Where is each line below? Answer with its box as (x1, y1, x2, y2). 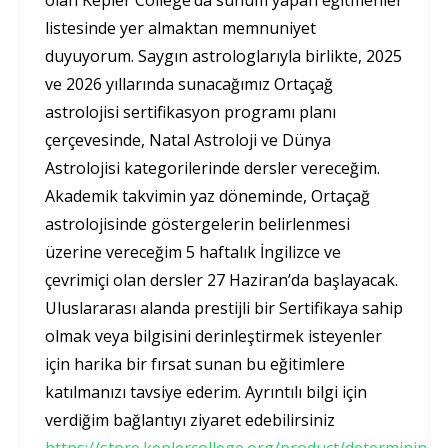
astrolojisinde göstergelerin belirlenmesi (45, 212, 350, 235)
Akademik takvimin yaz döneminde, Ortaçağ (45, 184, 370, 207)
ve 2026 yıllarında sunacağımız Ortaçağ (45, 72, 333, 95)
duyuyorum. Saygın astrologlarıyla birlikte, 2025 (45, 44, 402, 67)
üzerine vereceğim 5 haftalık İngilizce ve (45, 240, 341, 263)
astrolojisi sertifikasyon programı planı (45, 100, 336, 123)
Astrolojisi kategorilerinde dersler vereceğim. (45, 156, 380, 179)
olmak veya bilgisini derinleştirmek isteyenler (45, 324, 382, 347)
